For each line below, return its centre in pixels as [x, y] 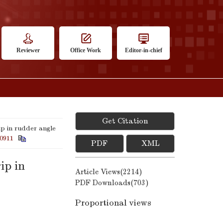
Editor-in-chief [143, 50]
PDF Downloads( [104, 183]
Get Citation [125, 121]
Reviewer [28, 50]
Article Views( [99, 172]
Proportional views [113, 203]
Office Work [86, 50]
